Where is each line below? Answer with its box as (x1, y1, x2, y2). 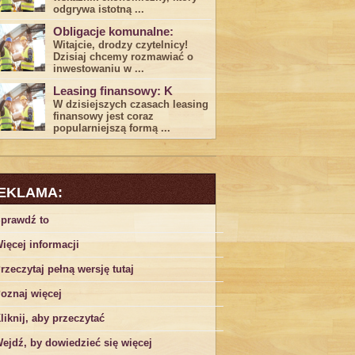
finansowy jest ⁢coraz (53, 110, 154, 122)
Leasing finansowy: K (53, 84, 173, 97)
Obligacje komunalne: (53, 25, 174, 38)
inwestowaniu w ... (53, 63, 144, 74)
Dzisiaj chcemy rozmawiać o (53, 51, 193, 63)
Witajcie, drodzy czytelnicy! (53, 39, 188, 51)
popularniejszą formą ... (53, 122, 170, 134)
